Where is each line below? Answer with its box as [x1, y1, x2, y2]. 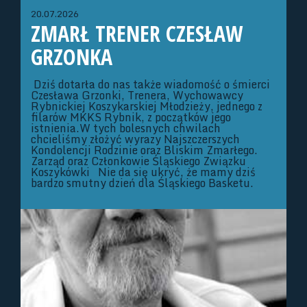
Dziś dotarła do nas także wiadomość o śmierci [31, 75, 270, 94]
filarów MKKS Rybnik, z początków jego [31, 108, 231, 127]
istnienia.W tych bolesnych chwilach [31, 119, 221, 138]
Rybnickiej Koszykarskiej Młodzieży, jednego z [31, 97, 262, 116]
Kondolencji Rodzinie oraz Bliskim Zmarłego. [31, 141, 258, 160]
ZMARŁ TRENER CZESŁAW [31, 19, 243, 49]
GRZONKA [31, 42, 112, 72]
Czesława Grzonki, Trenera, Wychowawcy [31, 86, 243, 105]
